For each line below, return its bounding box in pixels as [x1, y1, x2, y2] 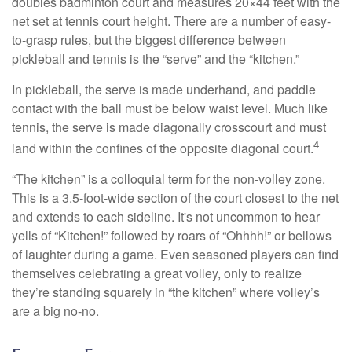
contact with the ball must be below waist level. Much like [12, 98, 328, 117]
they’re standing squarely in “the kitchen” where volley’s [12, 282, 320, 301]
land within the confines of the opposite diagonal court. [12, 138, 313, 157]
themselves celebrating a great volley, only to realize [12, 263, 302, 282]
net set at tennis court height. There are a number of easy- [12, 11, 331, 30]
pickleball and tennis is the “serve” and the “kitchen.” [12, 49, 299, 68]
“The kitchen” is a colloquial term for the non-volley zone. [12, 169, 325, 188]
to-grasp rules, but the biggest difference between [12, 30, 286, 49]
